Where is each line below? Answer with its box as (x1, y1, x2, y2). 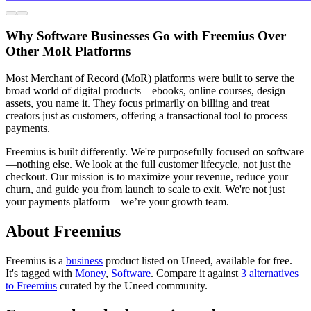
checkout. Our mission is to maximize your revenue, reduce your (6, 171, 288, 183)
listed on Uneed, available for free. (139, 254, 292, 267)
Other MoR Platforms (6, 44, 131, 59)
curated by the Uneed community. (57, 279, 208, 292)
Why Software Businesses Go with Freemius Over (6, 28, 286, 44)
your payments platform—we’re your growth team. (6, 196, 229, 208)
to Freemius (6, 279, 57, 292)
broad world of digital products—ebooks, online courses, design (6, 85, 285, 97)
